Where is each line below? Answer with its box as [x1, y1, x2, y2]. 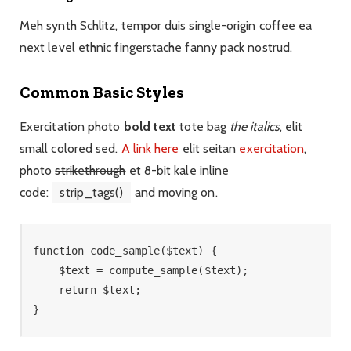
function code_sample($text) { [33, 244, 223, 257]
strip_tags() [60, 185, 124, 201]
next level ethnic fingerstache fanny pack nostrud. [20, 39, 292, 55]
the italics [230, 119, 280, 135]
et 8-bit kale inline [125, 163, 230, 179]
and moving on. [131, 185, 218, 201]
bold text [123, 119, 177, 135]
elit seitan [179, 141, 240, 157]
